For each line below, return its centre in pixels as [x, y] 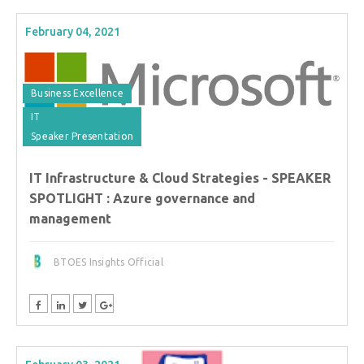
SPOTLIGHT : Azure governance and [142, 198]
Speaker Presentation [82, 136]
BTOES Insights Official [108, 262]
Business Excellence [77, 93]
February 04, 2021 [73, 32]
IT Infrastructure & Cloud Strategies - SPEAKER [180, 178]
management [70, 219]
